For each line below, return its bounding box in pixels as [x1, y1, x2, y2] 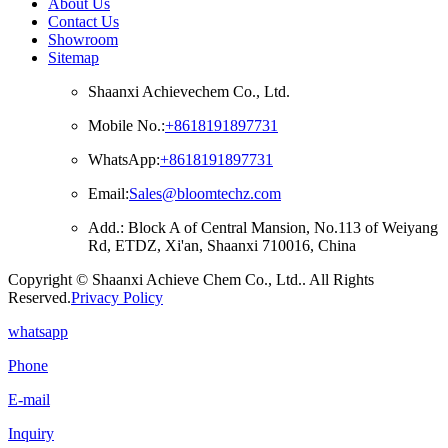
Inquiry [8, 425, 54, 443]
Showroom [48, 31, 118, 49]
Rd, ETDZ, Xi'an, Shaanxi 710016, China [88, 237, 356, 255]
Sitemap [48, 49, 99, 67]
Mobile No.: [88, 117, 165, 135]
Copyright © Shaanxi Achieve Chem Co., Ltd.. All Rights [8, 271, 374, 289]
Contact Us [48, 13, 119, 31]
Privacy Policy [71, 289, 163, 307]
